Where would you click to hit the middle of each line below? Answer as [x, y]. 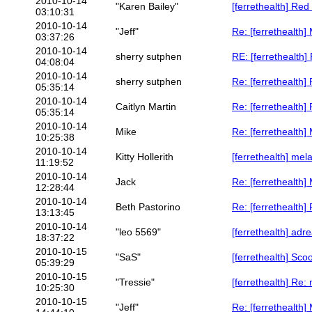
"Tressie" [135, 282]
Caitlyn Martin [146, 107]
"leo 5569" [138, 232]
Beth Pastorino [148, 207]
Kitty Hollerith [145, 157]
